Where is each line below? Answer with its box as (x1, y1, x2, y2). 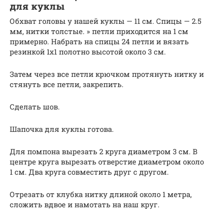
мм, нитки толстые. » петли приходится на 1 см (10, 26, 188, 36)
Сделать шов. (10, 102, 60, 112)
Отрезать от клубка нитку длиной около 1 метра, (10, 189, 192, 200)
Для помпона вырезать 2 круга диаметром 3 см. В (10, 146, 198, 157)
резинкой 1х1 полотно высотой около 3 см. (10, 47, 166, 57)
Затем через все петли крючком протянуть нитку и (10, 69, 204, 79)
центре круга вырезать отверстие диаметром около (10, 157, 204, 167)
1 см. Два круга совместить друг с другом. (10, 167, 169, 177)
